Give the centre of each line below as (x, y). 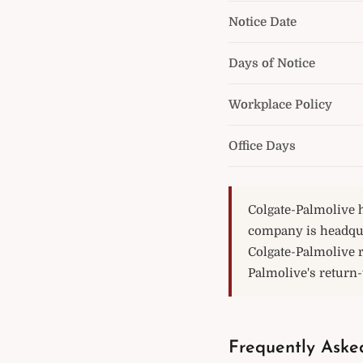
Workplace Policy (280, 105)
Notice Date (263, 22)
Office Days (262, 146)
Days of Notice (272, 63)
